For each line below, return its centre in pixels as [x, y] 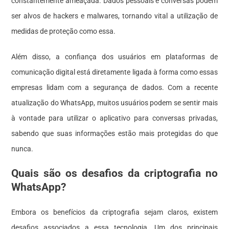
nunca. [22, 148]
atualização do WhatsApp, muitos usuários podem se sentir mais [114, 102]
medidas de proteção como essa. [64, 31]
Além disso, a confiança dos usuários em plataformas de [114, 56]
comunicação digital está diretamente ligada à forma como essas [114, 72]
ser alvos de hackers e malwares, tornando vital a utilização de [114, 16]
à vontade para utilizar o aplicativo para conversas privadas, [114, 118]
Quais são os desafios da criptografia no [114, 173]
